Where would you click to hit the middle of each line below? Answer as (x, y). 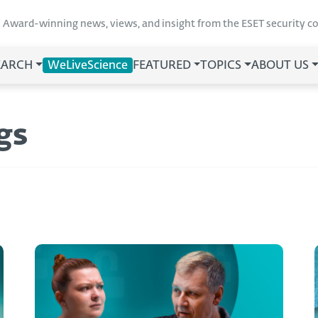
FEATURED (161, 66)
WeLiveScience (87, 66)
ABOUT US (280, 66)
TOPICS (221, 66)
